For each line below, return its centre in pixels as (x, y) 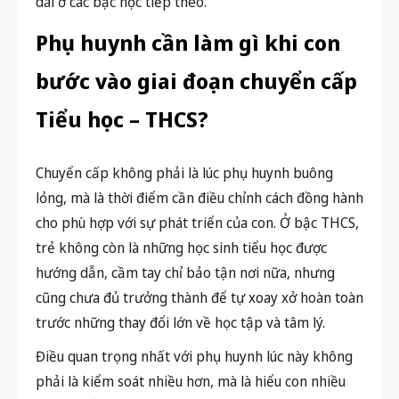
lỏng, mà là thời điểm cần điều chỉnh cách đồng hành (199, 197)
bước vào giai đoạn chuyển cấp (196, 80)
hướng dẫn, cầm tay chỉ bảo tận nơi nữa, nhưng (185, 272)
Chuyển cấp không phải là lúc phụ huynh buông (184, 172)
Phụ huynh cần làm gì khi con (188, 42)
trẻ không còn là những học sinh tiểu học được (181, 247)
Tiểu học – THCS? (122, 118)
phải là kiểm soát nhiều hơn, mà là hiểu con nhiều (191, 381)
